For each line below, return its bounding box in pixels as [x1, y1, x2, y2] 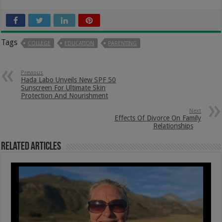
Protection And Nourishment [21, 91, 109, 100]
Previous [21, 69, 44, 76]
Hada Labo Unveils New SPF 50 [21, 75, 116, 84]
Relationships [153, 121, 193, 130]
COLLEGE [28, 40, 51, 47]
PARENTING [108, 40, 137, 47]
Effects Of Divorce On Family [114, 113, 201, 122]
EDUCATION [64, 40, 95, 47]
